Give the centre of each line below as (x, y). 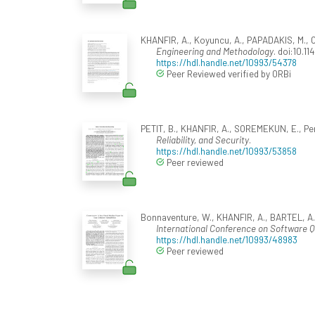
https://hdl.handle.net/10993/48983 (227, 240)
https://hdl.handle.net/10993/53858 (226, 151)
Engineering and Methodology (215, 51)
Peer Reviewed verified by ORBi (228, 74)
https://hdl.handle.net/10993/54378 (226, 63)
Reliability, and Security (202, 140)
